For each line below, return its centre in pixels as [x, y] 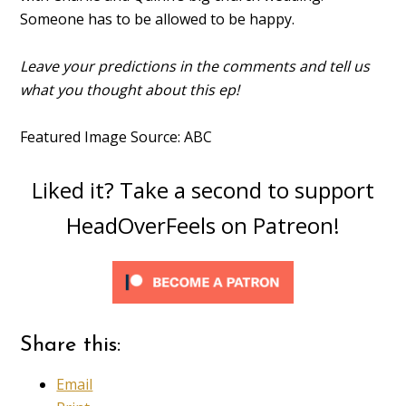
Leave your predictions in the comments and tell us [195, 66]
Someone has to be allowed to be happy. [158, 19]
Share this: [71, 345]
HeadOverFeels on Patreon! [203, 225]
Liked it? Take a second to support [203, 189]
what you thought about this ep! [130, 89]
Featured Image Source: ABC [116, 136]
